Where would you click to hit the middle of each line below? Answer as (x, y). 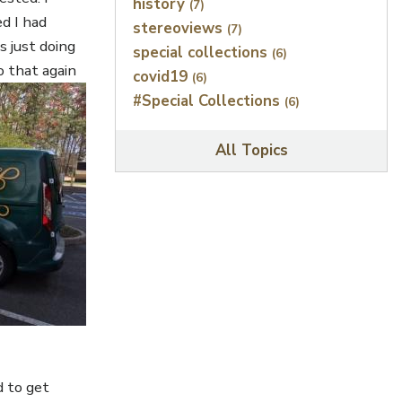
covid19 (163, 76)
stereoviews (180, 28)
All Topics (251, 151)
